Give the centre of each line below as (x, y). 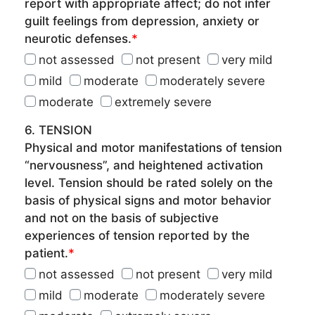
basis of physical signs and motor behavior (148, 200)
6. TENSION (58, 130)
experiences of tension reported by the (137, 236)
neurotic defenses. (78, 39)
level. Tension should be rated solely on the (149, 183)
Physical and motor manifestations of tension (153, 148)
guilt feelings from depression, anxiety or (142, 21)
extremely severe (163, 102)
